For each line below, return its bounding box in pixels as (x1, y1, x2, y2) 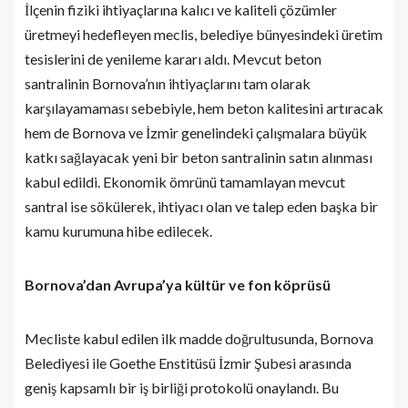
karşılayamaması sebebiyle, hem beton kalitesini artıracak (25, 99, 383, 117)
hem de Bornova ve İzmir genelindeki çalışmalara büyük (25, 124, 367, 141)
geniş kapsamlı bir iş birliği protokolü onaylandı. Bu (25, 379, 339, 396)
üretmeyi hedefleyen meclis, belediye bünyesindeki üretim (25, 25, 382, 43)
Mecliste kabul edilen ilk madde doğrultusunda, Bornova (25, 330, 373, 347)
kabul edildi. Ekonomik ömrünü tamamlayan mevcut (25, 173, 345, 190)
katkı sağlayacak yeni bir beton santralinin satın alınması (25, 148, 372, 166)
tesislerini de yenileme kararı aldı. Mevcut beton (25, 50, 321, 67)
